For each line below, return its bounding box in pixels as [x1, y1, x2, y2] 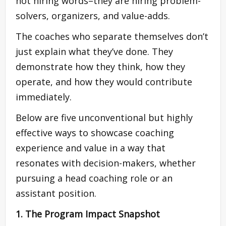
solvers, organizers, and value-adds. [16, 9, 170, 22]
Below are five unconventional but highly [16, 111, 193, 124]
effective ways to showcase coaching [16, 126, 174, 139]
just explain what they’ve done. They [16, 45, 173, 58]
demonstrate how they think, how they [16, 60, 185, 73]
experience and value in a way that [16, 141, 165, 154]
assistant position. [16, 187, 96, 199]
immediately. [16, 90, 72, 103]
